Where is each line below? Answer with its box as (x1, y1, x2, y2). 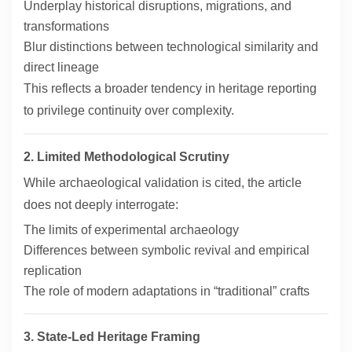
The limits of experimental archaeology (24, 223, 239, 237)
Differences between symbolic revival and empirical (24, 244, 310, 258)
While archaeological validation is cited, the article (24, 176, 302, 190)
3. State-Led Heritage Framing (24, 330, 200, 344)
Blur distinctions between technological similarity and (24, 40, 318, 54)
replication (24, 264, 82, 278)
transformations (24, 20, 109, 34)
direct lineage (24, 60, 99, 75)
